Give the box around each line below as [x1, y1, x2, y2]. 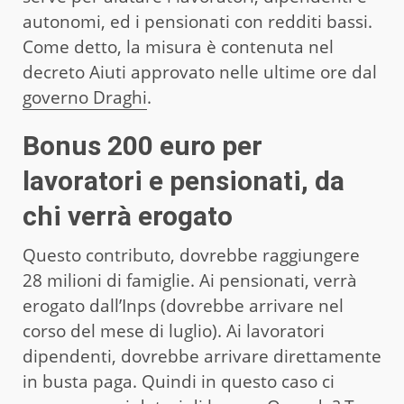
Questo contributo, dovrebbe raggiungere [23, 243, 360, 267]
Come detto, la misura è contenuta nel [23, 34, 334, 59]
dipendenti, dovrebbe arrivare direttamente [23, 344, 381, 368]
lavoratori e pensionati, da [23, 164, 344, 197]
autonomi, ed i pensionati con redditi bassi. [23, 9, 372, 33]
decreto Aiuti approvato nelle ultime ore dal [23, 60, 377, 84]
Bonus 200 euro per [23, 129, 262, 161]
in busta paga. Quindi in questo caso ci [23, 369, 335, 393]
